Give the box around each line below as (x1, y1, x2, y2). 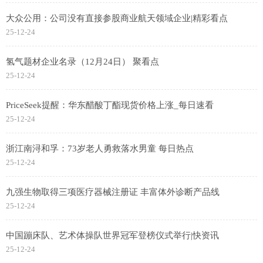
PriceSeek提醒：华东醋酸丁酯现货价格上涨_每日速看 (6, 100, 214, 110)
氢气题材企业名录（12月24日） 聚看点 (6, 57, 159, 67)
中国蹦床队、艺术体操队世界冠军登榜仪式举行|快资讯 (6, 231, 219, 241)
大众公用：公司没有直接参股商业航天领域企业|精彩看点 (6, 14, 228, 23)
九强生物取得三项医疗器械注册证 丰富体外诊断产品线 (6, 187, 220, 197)
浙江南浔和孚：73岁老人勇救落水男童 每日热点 (6, 144, 194, 154)
